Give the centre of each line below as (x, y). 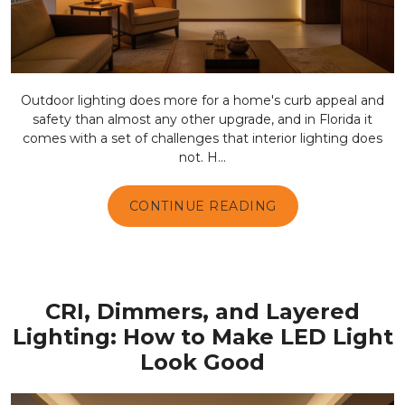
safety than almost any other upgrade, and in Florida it (202, 119)
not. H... (202, 157)
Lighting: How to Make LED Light (202, 337)
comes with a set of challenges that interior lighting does (202, 138)
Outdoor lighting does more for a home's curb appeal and (202, 100)
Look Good (202, 362)
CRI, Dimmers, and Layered (202, 311)
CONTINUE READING (202, 206)
